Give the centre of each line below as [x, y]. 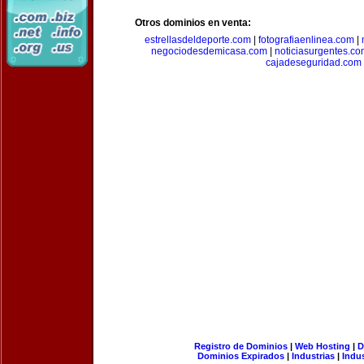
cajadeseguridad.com [314, 63]
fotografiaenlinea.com [306, 40]
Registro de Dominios [240, 346]
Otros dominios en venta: [193, 23]
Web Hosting [322, 346]
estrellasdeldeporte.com [198, 40]
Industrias [313, 356]
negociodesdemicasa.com [209, 51]
